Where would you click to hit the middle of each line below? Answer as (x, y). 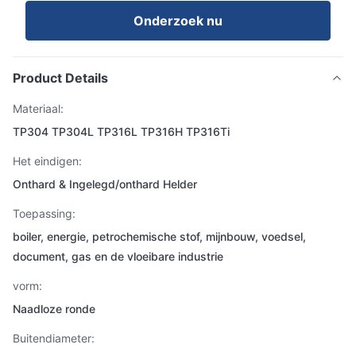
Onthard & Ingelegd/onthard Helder (105, 184)
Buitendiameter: (54, 338)
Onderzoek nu (178, 21)
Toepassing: (44, 213)
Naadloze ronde (54, 309)
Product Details (60, 78)
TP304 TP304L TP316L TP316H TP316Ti (121, 132)
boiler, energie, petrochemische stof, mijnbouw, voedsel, (159, 236)
